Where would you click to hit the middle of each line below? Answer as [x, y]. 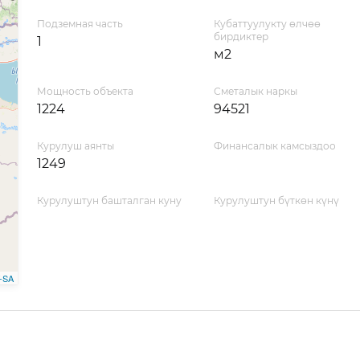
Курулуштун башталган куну [109, 200]
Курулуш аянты [75, 146]
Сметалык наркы [255, 91]
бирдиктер [241, 37]
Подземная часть [80, 24]
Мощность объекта [85, 91]
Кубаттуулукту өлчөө [267, 24]
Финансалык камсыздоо [274, 146]
